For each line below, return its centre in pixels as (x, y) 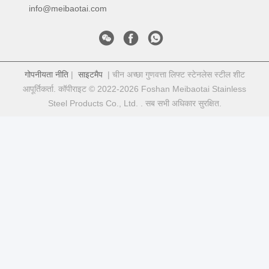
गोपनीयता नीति (46, 75)
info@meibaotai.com (68, 9)
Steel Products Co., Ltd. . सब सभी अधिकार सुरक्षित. (134, 104)
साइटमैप (90, 75)
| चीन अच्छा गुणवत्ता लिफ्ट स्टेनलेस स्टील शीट (174, 75)
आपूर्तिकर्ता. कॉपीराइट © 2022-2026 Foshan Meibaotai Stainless (134, 89)
